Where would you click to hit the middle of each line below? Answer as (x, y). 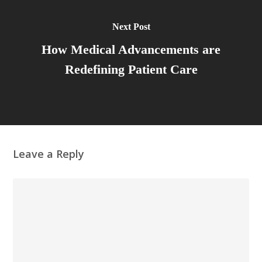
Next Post (131, 27)
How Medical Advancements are (131, 49)
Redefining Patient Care (131, 69)
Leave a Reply (49, 154)
